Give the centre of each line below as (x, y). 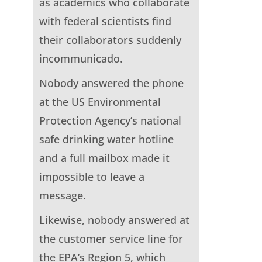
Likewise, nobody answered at (114, 220)
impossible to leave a (92, 176)
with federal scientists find (105, 21)
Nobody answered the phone (111, 83)
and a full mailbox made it (104, 158)
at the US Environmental (100, 101)
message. (62, 195)
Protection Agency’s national (110, 120)
